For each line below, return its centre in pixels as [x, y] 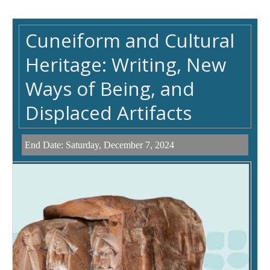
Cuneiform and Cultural [130, 40]
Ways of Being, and [110, 89]
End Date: [45, 145]
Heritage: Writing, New [126, 64]
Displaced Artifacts [108, 113]
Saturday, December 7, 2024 [120, 145]
